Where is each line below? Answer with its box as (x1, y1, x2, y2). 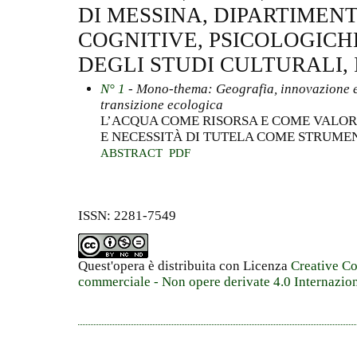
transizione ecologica (100, 96, 223, 112)
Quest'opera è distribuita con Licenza (78, 257, 291, 273)
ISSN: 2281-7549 (78, 208, 176, 224)
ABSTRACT (100, 146, 163, 159)
